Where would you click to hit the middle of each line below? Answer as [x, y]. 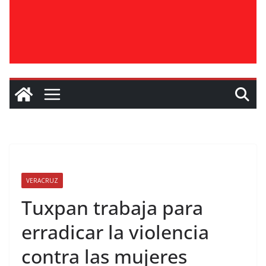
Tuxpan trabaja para [112, 208]
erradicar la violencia [115, 232]
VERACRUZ [42, 180]
